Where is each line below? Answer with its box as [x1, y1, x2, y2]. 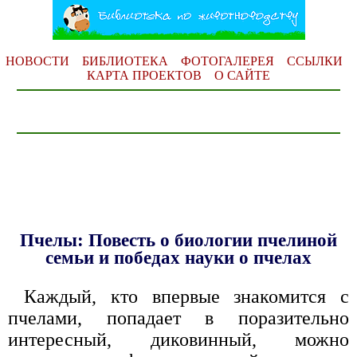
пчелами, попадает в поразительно [8, 308, 349, 329]
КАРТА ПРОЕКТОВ [87, 69, 202, 82]
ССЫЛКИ [286, 54, 343, 68]
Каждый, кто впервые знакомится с [24, 286, 349, 308]
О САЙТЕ [214, 69, 270, 82]
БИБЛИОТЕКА [81, 54, 168, 68]
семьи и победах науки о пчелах [45, 248, 312, 269]
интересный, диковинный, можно [8, 329, 349, 351]
